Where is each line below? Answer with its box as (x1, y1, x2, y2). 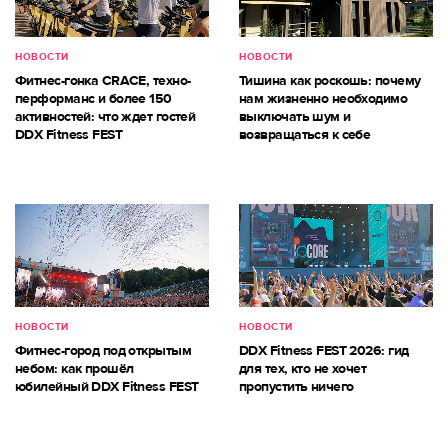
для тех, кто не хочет (239, 359, 367, 377)
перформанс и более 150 (15, 90, 172, 108)
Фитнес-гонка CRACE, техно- (15, 72, 191, 90)
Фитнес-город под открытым (15, 341, 192, 359)
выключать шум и (239, 108, 351, 126)
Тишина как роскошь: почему (239, 72, 421, 90)
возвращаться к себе (239, 126, 371, 144)
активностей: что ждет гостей (15, 108, 196, 126)
